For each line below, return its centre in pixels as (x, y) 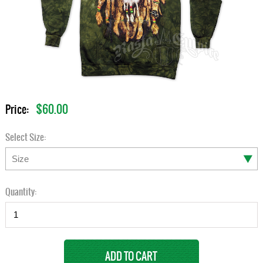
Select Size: (25, 137)
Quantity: (21, 191)
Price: (18, 109)
